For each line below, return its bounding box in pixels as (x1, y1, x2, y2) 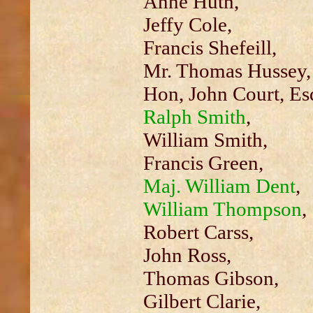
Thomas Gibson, (143, 267, 279, 289)
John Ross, (143, 244, 231, 266)
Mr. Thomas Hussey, (143, 59, 311, 82)
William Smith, (143, 129, 268, 151)
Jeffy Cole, (143, 13, 232, 36)
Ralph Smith (143, 105, 246, 128)
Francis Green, (143, 152, 263, 174)
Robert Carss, (143, 221, 254, 243)
